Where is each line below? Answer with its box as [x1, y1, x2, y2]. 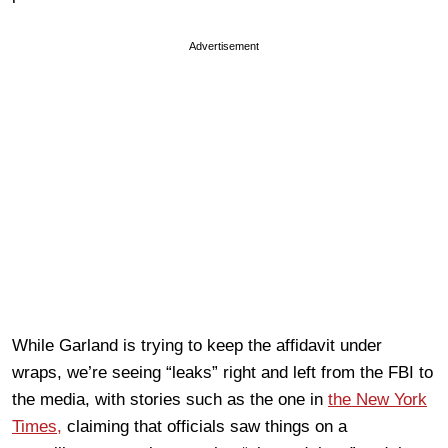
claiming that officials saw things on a [62, 416, 347, 436]
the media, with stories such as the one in [12, 389, 328, 409]
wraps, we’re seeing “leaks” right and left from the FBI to [12, 362, 433, 382]
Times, [12, 416, 62, 436]
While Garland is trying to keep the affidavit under [12, 335, 382, 355]
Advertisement [189, 39, 259, 52]
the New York [328, 389, 427, 409]
